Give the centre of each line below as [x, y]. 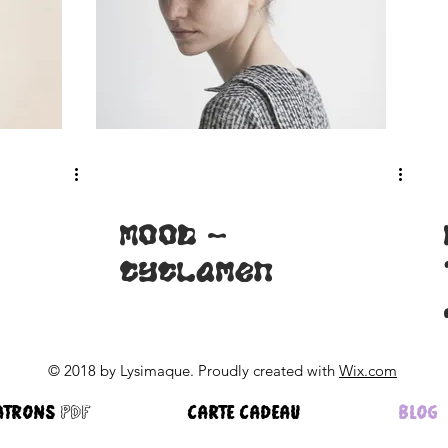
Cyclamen [196, 272]
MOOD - [173, 235]
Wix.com [368, 371]
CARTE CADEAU [244, 412]
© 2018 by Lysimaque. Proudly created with [193, 371]
